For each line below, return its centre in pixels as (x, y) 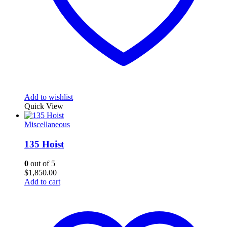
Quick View (44, 106)
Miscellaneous (47, 124)
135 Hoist (44, 144)
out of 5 (42, 164)
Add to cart (42, 182)
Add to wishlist (49, 97)
